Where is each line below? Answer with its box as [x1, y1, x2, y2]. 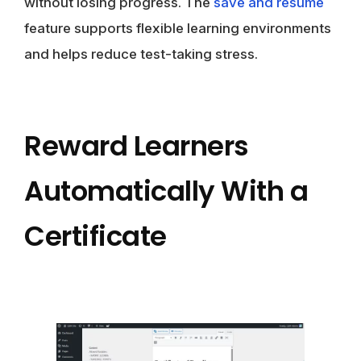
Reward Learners [24, 126, 249, 165]
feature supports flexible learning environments [24, 19, 331, 36]
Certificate [24, 216, 167, 255]
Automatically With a [24, 171, 308, 210]
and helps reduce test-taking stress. [24, 45, 258, 62]
